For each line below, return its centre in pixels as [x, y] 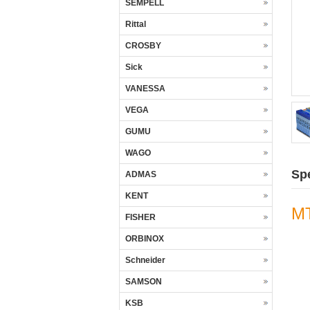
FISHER [140, 217]
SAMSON [144, 282]
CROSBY [143, 46]
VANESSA [145, 89]
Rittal [136, 24]
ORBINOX [145, 239]
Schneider [145, 260]
